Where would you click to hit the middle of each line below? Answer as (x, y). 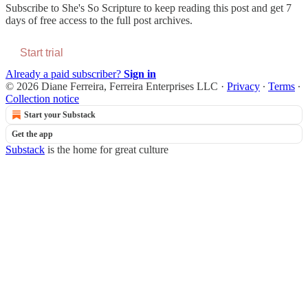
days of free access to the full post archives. (99, 20)
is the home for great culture (107, 149)
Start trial (42, 52)
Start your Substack (60, 114)
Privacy (243, 86)
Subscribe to (34, 8)
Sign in (140, 74)
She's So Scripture (101, 8)
